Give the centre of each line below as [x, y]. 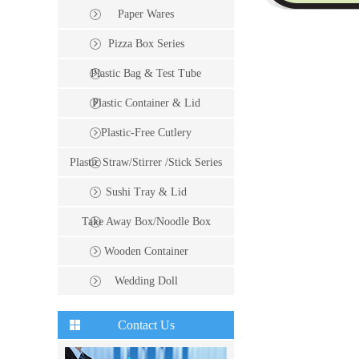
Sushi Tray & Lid [146, 192]
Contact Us [146, 325]
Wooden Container [146, 252]
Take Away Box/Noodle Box [146, 222]
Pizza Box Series [146, 44]
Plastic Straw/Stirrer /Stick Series [146, 163]
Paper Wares [146, 14]
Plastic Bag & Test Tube [146, 74]
